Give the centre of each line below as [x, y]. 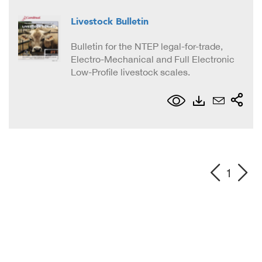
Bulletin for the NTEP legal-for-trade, [147, 46]
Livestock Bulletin [110, 22]
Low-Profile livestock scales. [130, 72]
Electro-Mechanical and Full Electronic [153, 59]
